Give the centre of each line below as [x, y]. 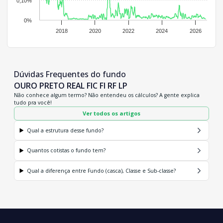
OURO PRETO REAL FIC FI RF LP [71, 85]
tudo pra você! [33, 102]
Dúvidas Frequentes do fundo [70, 74]
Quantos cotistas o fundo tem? [66, 150]
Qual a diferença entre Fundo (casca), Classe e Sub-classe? [102, 170]
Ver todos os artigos [111, 113]
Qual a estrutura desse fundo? [65, 130]
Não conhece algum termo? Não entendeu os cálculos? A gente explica [107, 95]
